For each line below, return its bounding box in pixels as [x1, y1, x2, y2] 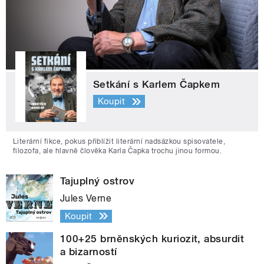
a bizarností [60, 245, 117, 258]
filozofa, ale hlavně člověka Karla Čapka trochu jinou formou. [13, 146, 222, 155]
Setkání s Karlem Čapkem [93, 78, 220, 90]
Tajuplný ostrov [60, 174, 135, 187]
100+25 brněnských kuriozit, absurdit [60, 232, 245, 245]
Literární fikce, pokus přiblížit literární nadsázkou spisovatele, [13, 137, 226, 146]
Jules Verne [60, 192, 112, 204]
